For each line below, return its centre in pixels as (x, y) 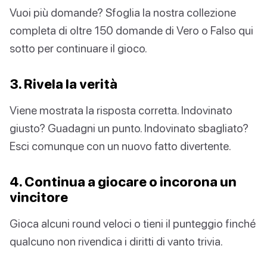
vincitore (39, 197)
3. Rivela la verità (63, 84)
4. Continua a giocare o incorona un (123, 182)
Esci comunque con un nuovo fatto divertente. (120, 146)
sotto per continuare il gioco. (78, 48)
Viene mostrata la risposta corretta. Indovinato (121, 110)
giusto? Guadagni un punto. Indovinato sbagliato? (129, 128)
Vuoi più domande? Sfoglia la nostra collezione (123, 13)
